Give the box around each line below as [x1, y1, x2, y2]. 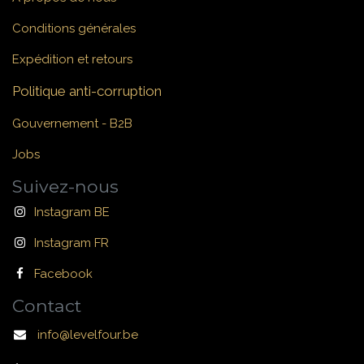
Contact [12, 295, 81, 317]
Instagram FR [34, 236, 110, 251]
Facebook [34, 266, 93, 282]
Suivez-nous [12, 175, 119, 197]
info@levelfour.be [28, 327, 139, 343]
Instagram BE [34, 205, 110, 220]
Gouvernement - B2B [12, 116, 132, 132]
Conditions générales [12, 21, 136, 37]
